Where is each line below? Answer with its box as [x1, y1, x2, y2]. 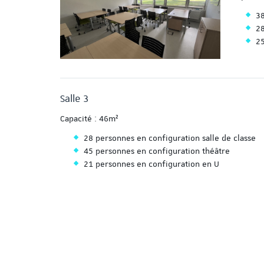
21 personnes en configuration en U [84, 159, 219, 170]
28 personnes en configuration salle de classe [84, 133, 256, 144]
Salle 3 [60, 92, 91, 105]
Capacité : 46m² [60, 113, 118, 124]
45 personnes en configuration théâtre [84, 146, 230, 157]
